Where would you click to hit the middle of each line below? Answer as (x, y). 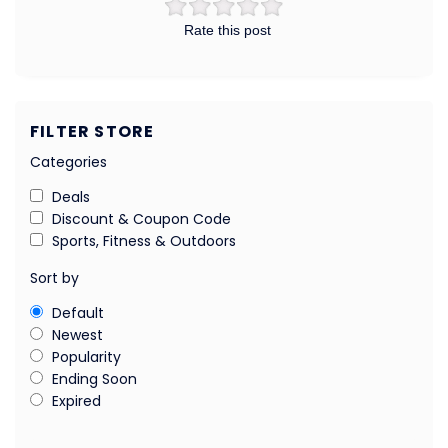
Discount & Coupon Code (141, 218)
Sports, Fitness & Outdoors (144, 240)
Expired (76, 400)
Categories (68, 161)
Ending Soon (94, 378)
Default (78, 312)
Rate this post (227, 29)
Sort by (54, 277)
